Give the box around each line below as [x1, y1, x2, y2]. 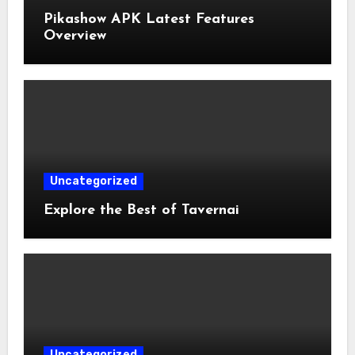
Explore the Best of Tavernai [43, 202, 239, 218]
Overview [43, 29, 106, 44]
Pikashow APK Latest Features [43, 12, 254, 28]
